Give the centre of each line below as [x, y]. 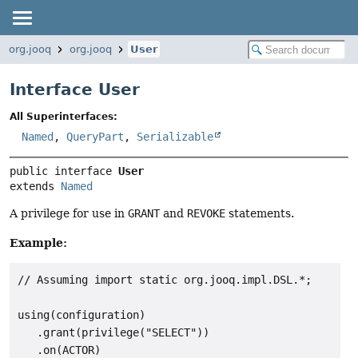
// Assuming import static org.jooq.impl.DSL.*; [165, 280]
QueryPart [95, 137]
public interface [64, 171]
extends [35, 187]
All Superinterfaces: [64, 117]
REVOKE [206, 214]
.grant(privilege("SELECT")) [113, 333]
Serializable [175, 137]
